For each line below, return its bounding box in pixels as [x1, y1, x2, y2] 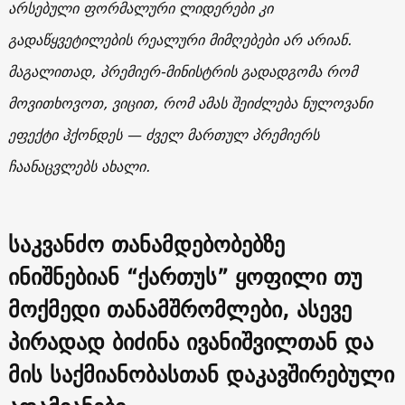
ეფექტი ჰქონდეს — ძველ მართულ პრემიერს [7, 121, 319, 147]
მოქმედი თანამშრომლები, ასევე [7, 289, 352, 328]
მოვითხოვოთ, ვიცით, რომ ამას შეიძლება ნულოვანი [7, 89, 372, 116]
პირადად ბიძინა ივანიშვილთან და [7, 322, 373, 361]
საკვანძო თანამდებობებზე [7, 224, 285, 263]
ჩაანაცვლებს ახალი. [7, 153, 150, 179]
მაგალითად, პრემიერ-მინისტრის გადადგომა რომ [7, 58, 357, 84]
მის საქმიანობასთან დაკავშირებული [7, 354, 394, 393]
